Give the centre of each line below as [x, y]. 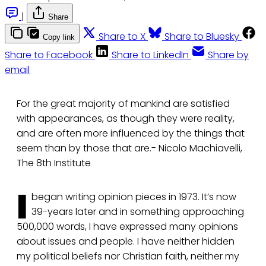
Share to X [122, 37]
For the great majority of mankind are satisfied [123, 104]
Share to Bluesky [202, 37]
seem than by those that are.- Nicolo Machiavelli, [129, 148]
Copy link [59, 37]
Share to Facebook [49, 55]
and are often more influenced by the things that [131, 134]
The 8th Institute [54, 163]
